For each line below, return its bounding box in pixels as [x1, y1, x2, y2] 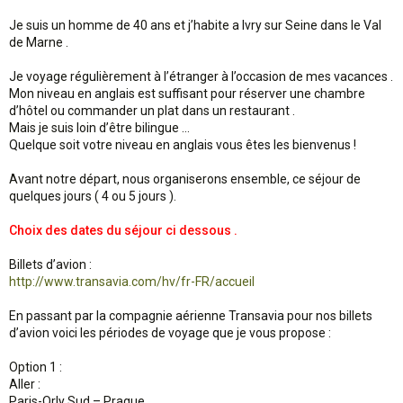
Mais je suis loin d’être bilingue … [9, 121, 190, 135]
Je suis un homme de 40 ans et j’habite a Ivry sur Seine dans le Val [9, 18, 381, 32]
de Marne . [9, 35, 68, 49]
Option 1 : [9, 360, 62, 374]
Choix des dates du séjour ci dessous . [9, 223, 237, 237]
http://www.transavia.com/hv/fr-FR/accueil [9, 274, 255, 289]
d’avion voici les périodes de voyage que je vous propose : [9, 326, 331, 340]
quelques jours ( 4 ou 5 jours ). [9, 189, 176, 203]
